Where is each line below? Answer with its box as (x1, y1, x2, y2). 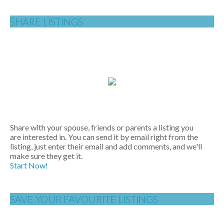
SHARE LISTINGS (10, 15, 83, 27)
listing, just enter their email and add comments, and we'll (10, 141, 202, 151)
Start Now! (10, 160, 48, 170)
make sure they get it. (10, 150, 82, 160)
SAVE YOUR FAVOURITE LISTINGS (10, 193, 158, 205)
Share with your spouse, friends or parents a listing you (10, 122, 193, 132)
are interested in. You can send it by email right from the (10, 131, 198, 141)
